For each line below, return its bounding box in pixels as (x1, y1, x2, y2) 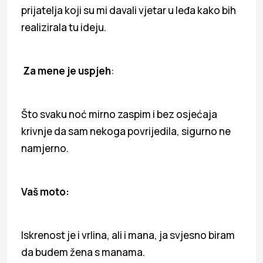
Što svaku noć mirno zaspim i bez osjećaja (21, 107, 217, 121)
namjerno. (21, 141, 69, 155)
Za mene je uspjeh (23, 63, 111, 77)
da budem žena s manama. (21, 245, 145, 259)
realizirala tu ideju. (21, 20, 106, 34)
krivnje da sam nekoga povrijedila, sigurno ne (21, 124, 231, 138)
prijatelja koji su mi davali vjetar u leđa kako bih (21, 3, 236, 17)
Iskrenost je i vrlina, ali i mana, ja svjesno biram (21, 228, 235, 242)
